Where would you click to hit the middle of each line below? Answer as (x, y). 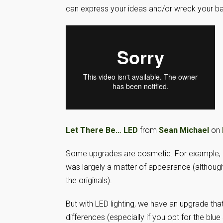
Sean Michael (184, 130)
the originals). (89, 180)
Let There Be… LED (102, 130)
